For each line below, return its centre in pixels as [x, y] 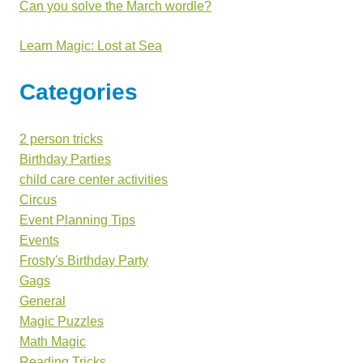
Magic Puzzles [62, 321]
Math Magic [53, 341]
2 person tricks [61, 139]
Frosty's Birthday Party [84, 260]
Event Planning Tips [77, 220]
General [43, 301]
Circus [38, 199]
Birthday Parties [65, 159]
